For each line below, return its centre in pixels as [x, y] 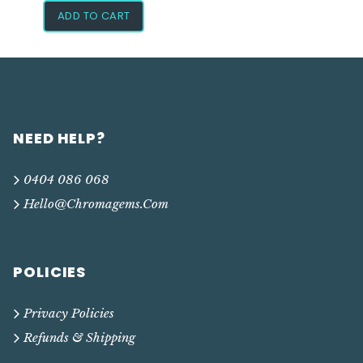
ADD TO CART [94, 16]
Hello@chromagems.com [96, 204]
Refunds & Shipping [79, 338]
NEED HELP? [59, 139]
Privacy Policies [69, 314]
